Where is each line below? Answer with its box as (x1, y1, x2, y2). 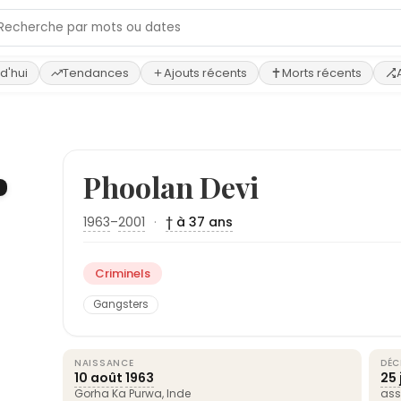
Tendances (63, 64, 129, 81)
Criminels (95, 265, 150, 282)
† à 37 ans (166, 213, 233, 231)
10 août (74, 369, 123, 387)
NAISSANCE (74, 356, 134, 370)
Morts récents (282, 64, 362, 81)
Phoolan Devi (83, 167, 259, 206)
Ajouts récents (164, 64, 247, 81)
